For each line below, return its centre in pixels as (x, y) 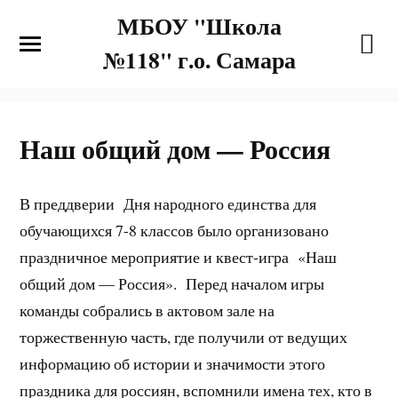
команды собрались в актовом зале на (147, 310)
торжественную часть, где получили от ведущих (184, 336)
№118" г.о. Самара (199, 60)
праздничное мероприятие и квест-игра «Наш (179, 256)
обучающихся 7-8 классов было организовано (175, 230)
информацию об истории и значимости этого (173, 363)
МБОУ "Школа (199, 26)
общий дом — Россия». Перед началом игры (172, 283)
